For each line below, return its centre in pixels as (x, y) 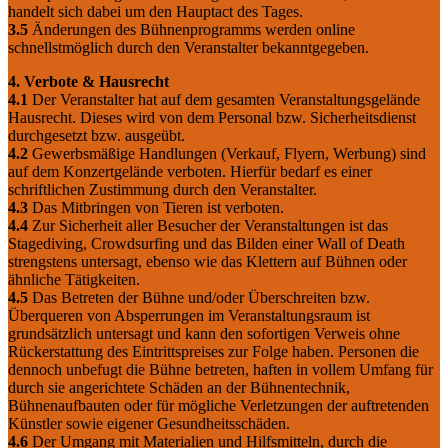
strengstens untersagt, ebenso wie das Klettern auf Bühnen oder (207, 261)
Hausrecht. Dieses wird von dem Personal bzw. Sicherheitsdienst (212, 117)
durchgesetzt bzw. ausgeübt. (96, 135)
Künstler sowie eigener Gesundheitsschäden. (149, 423)
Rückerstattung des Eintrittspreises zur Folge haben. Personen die (213, 351)
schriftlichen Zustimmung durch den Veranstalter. (162, 189)
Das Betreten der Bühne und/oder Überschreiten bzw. (199, 297)
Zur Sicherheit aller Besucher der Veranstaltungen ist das (208, 225)
